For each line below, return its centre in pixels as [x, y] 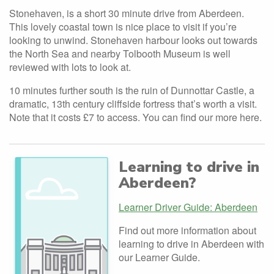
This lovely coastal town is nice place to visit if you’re [123, 27]
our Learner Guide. [159, 257]
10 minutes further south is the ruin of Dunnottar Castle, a [132, 90]
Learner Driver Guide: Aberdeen [188, 207]
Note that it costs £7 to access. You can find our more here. [135, 117]
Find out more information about [187, 230]
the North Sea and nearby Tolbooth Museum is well [120, 54]
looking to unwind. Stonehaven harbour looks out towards [133, 40]
